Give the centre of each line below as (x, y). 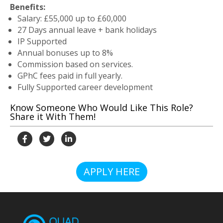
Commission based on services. (75, 64)
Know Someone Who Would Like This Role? (102, 108)
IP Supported (42, 41)
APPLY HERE (111, 171)
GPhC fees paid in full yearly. (70, 76)
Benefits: (28, 7)
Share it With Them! (53, 116)
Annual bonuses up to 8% (65, 53)
